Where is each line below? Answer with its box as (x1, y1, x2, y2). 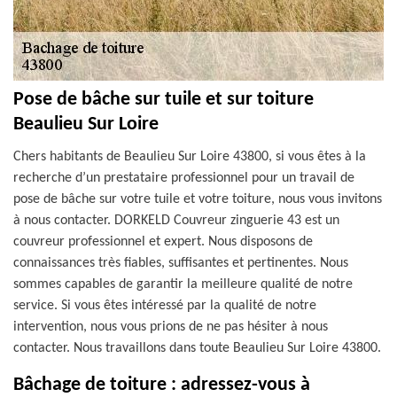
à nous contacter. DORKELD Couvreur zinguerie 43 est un (13, 214, 339, 228)
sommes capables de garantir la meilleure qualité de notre (13, 277, 353, 292)
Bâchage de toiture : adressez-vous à (13, 375, 310, 395)
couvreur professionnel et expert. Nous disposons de (13, 235, 313, 249)
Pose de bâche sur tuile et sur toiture (13, 90, 314, 110)
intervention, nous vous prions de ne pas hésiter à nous (13, 320, 328, 334)
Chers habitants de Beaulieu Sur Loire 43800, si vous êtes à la (13, 150, 366, 164)
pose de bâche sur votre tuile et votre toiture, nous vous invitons (13, 192, 382, 206)
